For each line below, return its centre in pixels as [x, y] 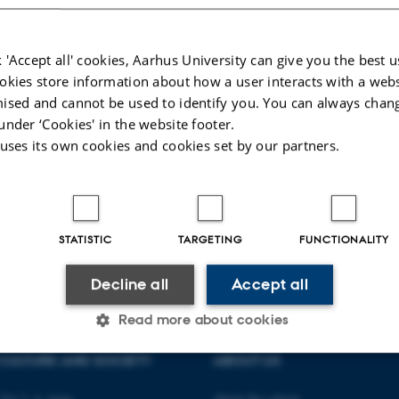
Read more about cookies [204, 320]
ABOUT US [247, 360]
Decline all [130, 285]
